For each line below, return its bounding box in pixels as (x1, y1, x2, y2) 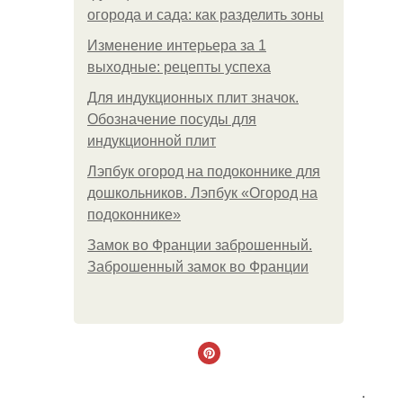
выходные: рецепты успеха (87, 59, 271, 75)
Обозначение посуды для (87, 112, 256, 127)
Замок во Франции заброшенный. (87, 237, 312, 253)
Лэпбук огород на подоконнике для (87, 164, 320, 179)
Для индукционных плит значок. (87, 90, 299, 105)
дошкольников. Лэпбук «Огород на (87, 185, 318, 201)
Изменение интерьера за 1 (87, 38, 266, 53)
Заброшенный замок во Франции (87, 259, 309, 274)
